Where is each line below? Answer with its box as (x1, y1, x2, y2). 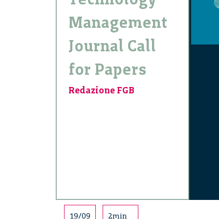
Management (68, 13, 167, 32)
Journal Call (68, 37, 156, 56)
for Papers (68, 60, 147, 79)
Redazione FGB (68, 85, 134, 96)
